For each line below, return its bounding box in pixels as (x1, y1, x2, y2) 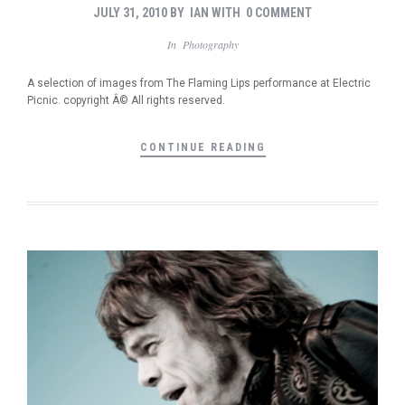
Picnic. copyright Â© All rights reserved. (27, 93, 225, 107)
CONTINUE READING (139, 140, 266, 154)
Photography (182, 37, 239, 52)
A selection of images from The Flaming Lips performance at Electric (27, 76, 371, 89)
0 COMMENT (246, 5, 312, 21)
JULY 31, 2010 (93, 5, 167, 21)
